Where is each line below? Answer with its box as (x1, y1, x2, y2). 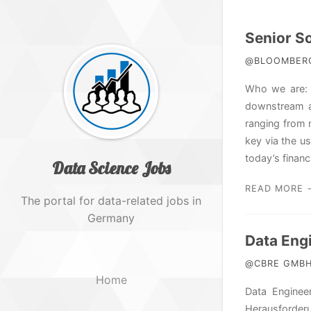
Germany (87, 211, 135, 225)
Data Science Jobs (51, 158, 171, 178)
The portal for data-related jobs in (21, 194, 201, 208)
